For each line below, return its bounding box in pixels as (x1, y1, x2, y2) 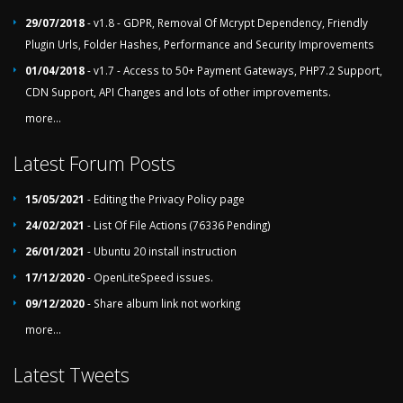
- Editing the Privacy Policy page (85, 192, 245, 206)
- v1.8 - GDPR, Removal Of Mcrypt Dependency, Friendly (85, 15, 368, 30)
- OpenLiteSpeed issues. (85, 270, 213, 284)
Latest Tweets (13, 362, 130, 388)
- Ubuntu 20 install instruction (85, 244, 237, 258)
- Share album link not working (85, 296, 240, 310)
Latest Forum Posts (13, 150, 175, 176)
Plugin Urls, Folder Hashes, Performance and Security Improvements (25, 37, 374, 51)
